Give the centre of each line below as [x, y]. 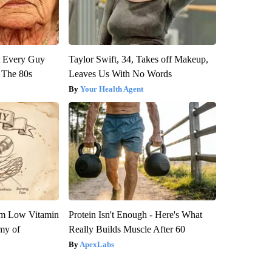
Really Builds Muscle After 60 [127, 229]
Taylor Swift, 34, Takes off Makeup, [138, 59]
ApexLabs [97, 244]
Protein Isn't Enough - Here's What [135, 214]
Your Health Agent [111, 89]
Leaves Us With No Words [120, 73]
